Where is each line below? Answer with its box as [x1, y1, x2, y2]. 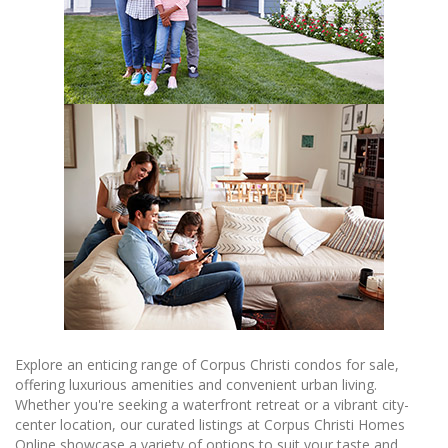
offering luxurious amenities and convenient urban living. [15, 375, 377, 395]
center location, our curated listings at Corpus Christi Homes [15, 415, 405, 435]
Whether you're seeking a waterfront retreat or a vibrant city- [15, 395, 409, 415]
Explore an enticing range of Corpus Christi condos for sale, [15, 355, 399, 375]
